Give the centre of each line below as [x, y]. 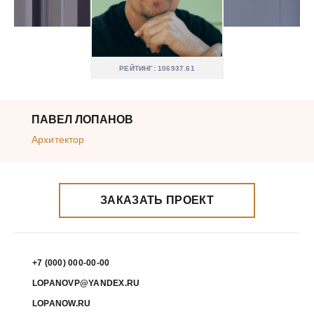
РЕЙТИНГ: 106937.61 [157, 68]
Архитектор [58, 139]
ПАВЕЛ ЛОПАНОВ [82, 120]
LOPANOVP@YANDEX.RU [86, 283]
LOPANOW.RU [62, 303]
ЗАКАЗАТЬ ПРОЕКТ [157, 200]
